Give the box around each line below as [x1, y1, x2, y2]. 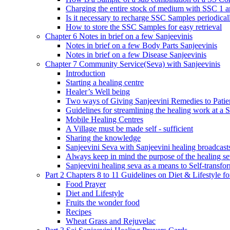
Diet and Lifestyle [66, 189, 124, 198]
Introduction [66, 69, 105, 78]
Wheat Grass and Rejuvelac [66, 217, 156, 225]
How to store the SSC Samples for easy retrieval [66, 23, 222, 31]
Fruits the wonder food [66, 198, 140, 207]
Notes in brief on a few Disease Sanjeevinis [66, 50, 206, 59]
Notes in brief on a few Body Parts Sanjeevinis [66, 41, 217, 50]
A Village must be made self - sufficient [66, 124, 193, 133]
